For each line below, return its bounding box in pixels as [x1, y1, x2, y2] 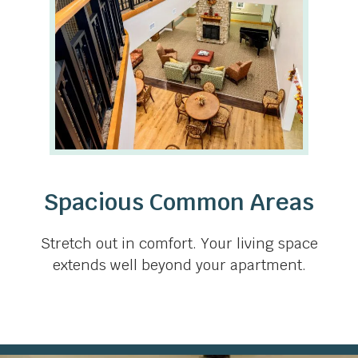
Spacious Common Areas [44, 187, 314, 217]
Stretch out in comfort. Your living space [40, 234, 318, 253]
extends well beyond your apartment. [52, 256, 306, 275]
